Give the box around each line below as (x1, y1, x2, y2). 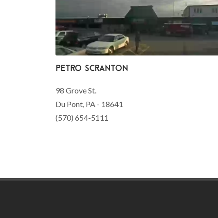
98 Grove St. (55, 86, 96, 95)
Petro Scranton (55, 63, 128, 73)
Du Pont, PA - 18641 (55, 99, 123, 109)
